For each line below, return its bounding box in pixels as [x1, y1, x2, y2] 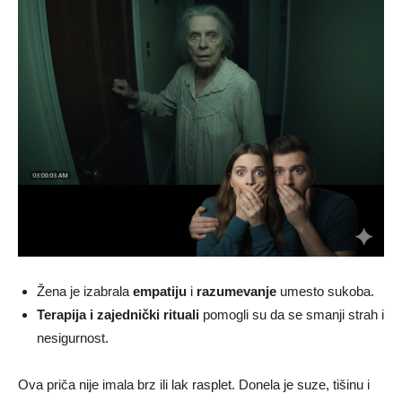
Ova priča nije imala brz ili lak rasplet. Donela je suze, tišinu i [18, 377, 370, 393]
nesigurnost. [37, 330, 109, 346]
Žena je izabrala [37, 284, 133, 300]
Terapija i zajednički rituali [37, 307, 199, 323]
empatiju [133, 284, 187, 300]
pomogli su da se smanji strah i [199, 307, 384, 323]
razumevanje [197, 284, 276, 300]
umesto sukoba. [276, 284, 374, 300]
